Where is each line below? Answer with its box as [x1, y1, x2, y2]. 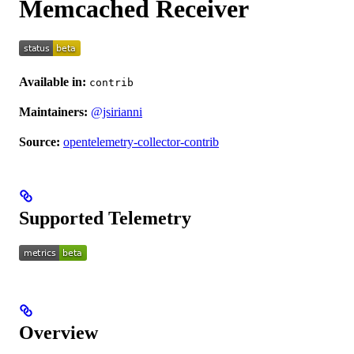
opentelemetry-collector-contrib [63, 135, 219, 149]
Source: [19, 135, 60, 149]
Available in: [19, 75, 86, 89]
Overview [19, 322, 98, 344]
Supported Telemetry [19, 208, 191, 229]
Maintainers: [19, 105, 88, 119]
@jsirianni [91, 105, 142, 119]
